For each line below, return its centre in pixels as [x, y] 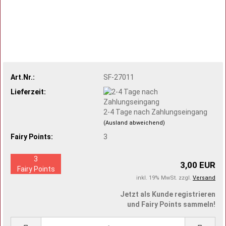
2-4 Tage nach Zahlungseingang [156, 112]
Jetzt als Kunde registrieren [168, 194]
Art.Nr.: [23, 77]
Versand [204, 178]
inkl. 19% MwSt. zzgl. [164, 178]
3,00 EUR [198, 165]
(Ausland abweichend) [134, 123]
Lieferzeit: [28, 92]
